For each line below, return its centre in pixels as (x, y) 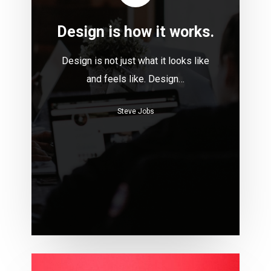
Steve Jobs (135, 111)
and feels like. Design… (136, 79)
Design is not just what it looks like (136, 60)
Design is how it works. (136, 31)
